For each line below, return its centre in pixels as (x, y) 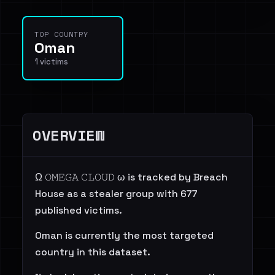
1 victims (51, 62)
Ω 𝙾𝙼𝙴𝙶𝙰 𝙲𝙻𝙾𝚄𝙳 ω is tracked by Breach (131, 177)
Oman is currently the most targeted (124, 235)
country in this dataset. (93, 252)
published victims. (79, 210)
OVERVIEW (68, 135)
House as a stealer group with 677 (116, 194)
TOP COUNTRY (61, 34)
